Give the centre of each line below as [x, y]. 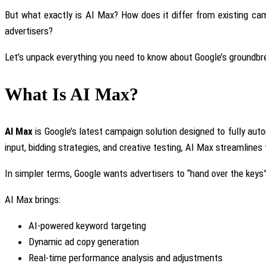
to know [152, 57]
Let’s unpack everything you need [71, 57]
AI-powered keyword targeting [87, 225]
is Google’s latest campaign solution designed [125, 131]
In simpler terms [37, 173]
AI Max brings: [33, 199]
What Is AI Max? [72, 94]
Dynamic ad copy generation [84, 241]
